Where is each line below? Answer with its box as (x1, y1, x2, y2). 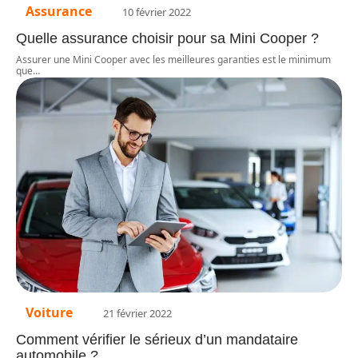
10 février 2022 (122, 4, 191, 19)
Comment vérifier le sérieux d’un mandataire (16, 331, 298, 348)
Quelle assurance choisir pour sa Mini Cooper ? (16, 30, 319, 46)
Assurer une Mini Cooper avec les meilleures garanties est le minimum (16, 52, 331, 66)
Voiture (26, 303, 73, 321)
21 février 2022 (103, 305, 172, 320)
